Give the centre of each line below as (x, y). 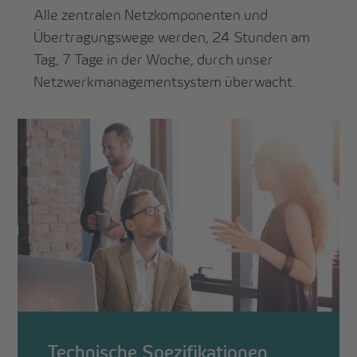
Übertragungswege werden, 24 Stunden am (172, 37)
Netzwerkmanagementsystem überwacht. (165, 81)
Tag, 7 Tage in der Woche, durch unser (154, 59)
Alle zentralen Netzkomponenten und (151, 14)
